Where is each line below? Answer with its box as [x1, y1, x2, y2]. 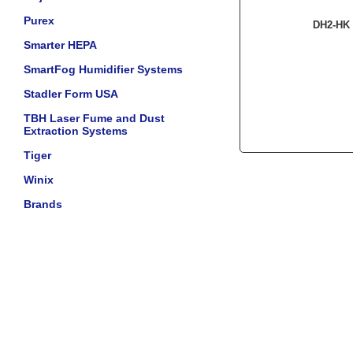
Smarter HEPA [24, 39, 97, 51]
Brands [24, 198, 62, 210]
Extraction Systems [24, 124, 128, 137]
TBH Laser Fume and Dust [24, 112, 165, 124]
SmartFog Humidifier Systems [24, 63, 183, 76]
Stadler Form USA [24, 87, 118, 100]
